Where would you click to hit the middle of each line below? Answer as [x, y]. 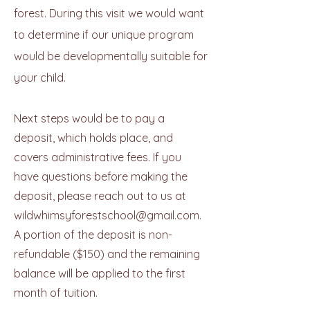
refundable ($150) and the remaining [107, 254]
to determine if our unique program [104, 35]
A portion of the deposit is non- [93, 235]
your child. [41, 77]
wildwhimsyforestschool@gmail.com [107, 215]
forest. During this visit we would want [109, 13]
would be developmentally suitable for [111, 56]
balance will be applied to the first [100, 273]
